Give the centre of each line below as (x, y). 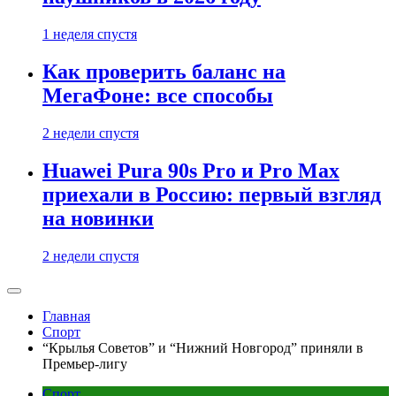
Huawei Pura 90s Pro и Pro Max (191, 171)
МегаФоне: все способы (158, 96)
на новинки (98, 219)
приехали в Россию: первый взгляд (212, 195)
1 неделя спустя (90, 34)
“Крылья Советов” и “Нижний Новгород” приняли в (203, 348)
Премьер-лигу (85, 364)
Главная (66, 316)
